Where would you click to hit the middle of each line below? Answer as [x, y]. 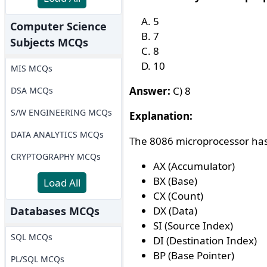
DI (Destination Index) [205, 240]
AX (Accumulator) [194, 166]
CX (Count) [178, 196]
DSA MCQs [32, 90]
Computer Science [58, 26]
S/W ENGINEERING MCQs [61, 112]
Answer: [150, 91]
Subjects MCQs [49, 42]
